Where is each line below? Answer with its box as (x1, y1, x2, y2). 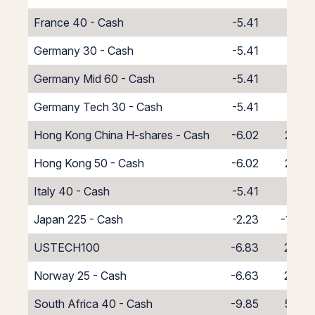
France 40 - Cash (34, 15, 124, 30)
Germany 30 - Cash (34, 44, 134, 58)
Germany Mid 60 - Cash (34, 72, 155, 86)
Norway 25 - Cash (34, 269, 127, 283)
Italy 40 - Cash (34, 184, 110, 198)
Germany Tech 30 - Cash (34, 100, 162, 114)
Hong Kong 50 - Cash (34, 156, 144, 170)
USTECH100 (34, 240, 100, 255)
